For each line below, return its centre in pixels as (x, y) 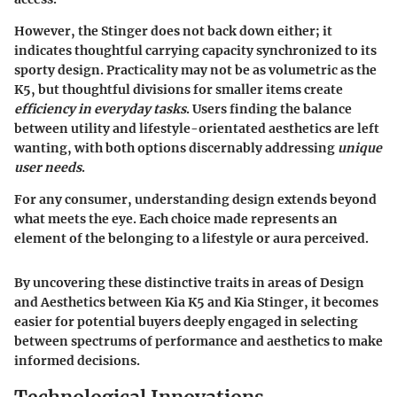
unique (360, 148)
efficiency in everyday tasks (100, 109)
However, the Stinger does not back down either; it (173, 31)
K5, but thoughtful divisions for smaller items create (179, 90)
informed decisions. (77, 361)
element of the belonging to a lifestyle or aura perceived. (191, 239)
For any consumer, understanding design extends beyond (195, 200)
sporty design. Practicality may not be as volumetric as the (195, 70)
